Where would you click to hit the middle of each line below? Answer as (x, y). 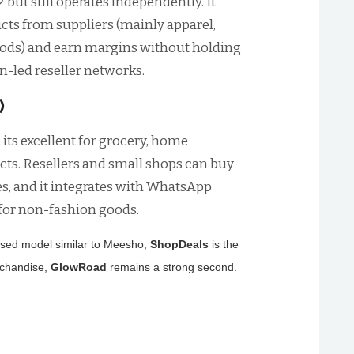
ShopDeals (181, 244)
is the (225, 244)
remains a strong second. (173, 267)
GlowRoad (80, 267)
